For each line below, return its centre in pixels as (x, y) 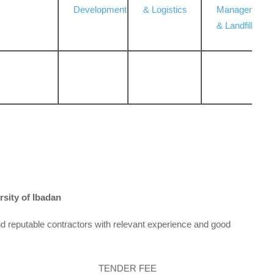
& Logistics (165, 10)
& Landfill (235, 26)
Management (243, 10)
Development (100, 10)
